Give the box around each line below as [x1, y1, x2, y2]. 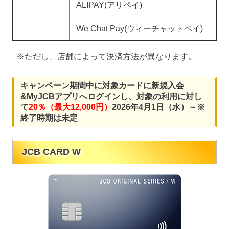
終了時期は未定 [20, 113, 78, 122]
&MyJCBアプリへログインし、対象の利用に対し [20, 91, 202, 101]
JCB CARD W [21, 147, 81, 157]
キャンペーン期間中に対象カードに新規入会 [20, 81, 184, 90]
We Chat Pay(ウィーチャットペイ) [76, 24, 203, 33]
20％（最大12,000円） [28, 102, 112, 111]
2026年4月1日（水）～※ [111, 102, 205, 111]
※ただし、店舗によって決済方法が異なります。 [16, 52, 196, 61]
